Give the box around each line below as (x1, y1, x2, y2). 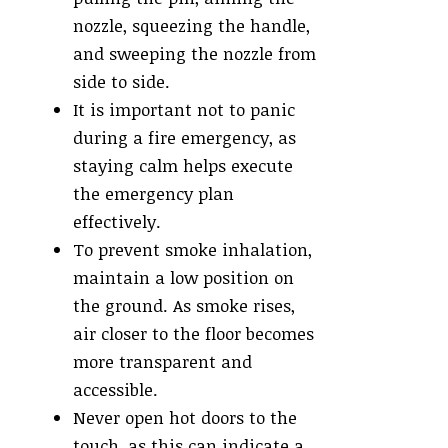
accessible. (73, 378, 158, 402)
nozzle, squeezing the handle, (73, 14, 310, 38)
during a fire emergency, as (73, 126, 296, 150)
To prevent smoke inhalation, (73, 238, 312, 262)
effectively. (73, 210, 161, 234)
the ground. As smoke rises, (73, 294, 295, 318)
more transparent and (73, 350, 252, 374)
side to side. (73, 70, 170, 94)
